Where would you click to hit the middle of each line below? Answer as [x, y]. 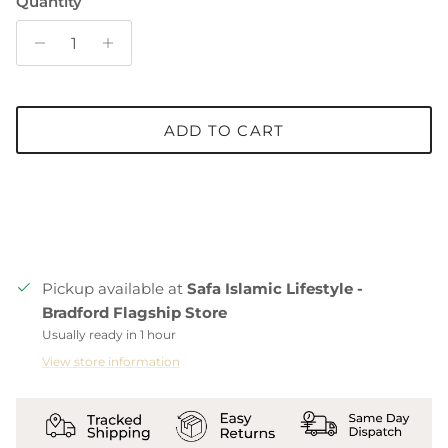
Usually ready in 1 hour [109, 335]
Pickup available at [114, 289]
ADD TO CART [224, 130]
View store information [111, 362]
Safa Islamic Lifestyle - [275, 289]
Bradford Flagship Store [134, 313]
